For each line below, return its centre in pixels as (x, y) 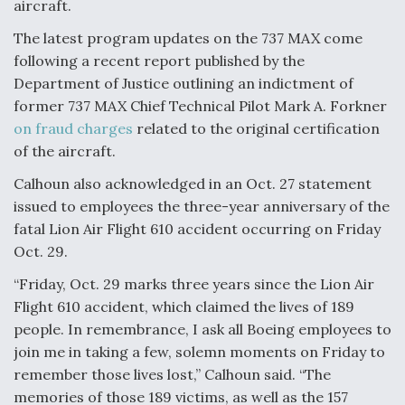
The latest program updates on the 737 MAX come (188, 38)
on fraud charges (73, 128)
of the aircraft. (65, 151)
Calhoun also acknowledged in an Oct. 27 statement (193, 183)
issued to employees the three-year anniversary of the (202, 206)
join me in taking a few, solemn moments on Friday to (199, 351)
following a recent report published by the (159, 60)
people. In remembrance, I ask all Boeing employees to (202, 329)
